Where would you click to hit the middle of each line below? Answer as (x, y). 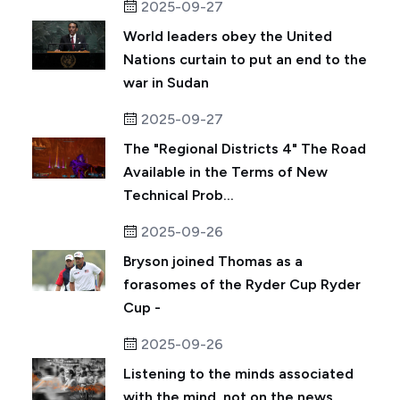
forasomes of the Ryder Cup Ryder (242, 284)
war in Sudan (166, 82)
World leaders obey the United (228, 36)
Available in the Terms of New (225, 171)
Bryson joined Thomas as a (213, 261)
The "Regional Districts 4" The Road (245, 148)
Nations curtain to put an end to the (245, 59)
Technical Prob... (179, 195)
